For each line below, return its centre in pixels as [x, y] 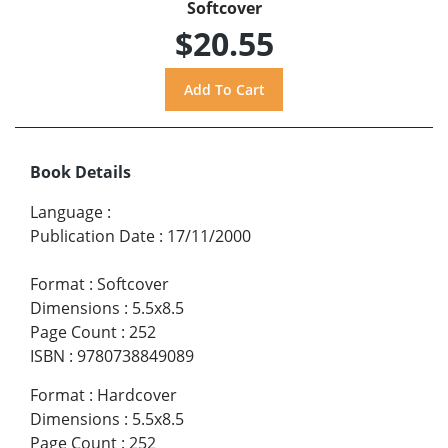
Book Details [80, 171]
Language [66, 211]
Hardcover [137, 394]
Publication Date [92, 235]
